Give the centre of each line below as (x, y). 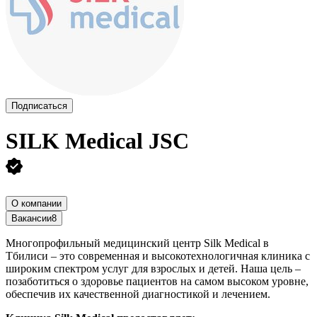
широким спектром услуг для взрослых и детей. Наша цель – (153, 268)
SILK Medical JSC (97, 141)
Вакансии (31, 218)
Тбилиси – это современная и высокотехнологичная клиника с (158, 255)
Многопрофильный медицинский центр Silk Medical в (137, 243)
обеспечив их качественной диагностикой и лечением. (138, 294)
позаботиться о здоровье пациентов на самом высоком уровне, (157, 281)
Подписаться (39, 106)
